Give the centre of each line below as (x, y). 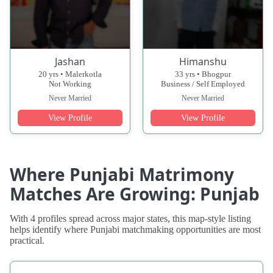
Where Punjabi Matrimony (122, 175)
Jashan (70, 61)
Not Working (70, 83)
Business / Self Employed (203, 83)
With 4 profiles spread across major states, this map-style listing (130, 219)
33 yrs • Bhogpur (203, 74)
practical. (27, 241)
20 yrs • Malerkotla (70, 74)
